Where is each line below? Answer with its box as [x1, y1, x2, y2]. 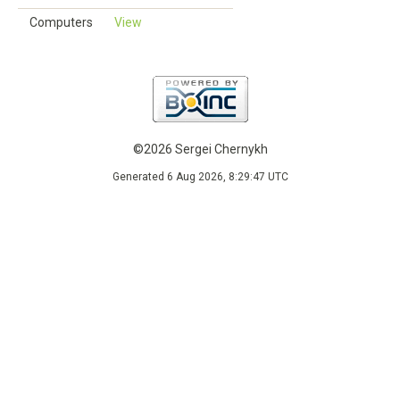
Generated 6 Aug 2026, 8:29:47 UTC [112, 171, 288, 183]
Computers [29, 15, 93, 29]
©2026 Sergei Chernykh [132, 142, 268, 156]
